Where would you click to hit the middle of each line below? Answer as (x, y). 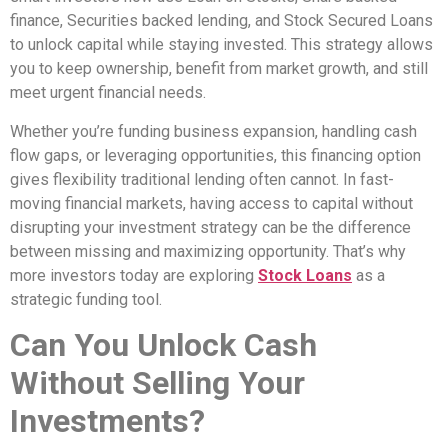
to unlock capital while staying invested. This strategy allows (221, 45)
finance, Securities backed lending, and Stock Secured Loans (221, 21)
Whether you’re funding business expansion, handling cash (213, 131)
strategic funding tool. (86, 299)
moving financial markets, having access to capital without (211, 203)
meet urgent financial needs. (110, 93)
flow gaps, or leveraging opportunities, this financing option (215, 155)
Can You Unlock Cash (163, 345)
